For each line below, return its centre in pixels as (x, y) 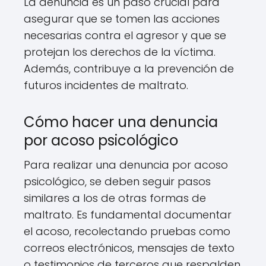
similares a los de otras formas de (115, 198)
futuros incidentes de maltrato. (106, 85)
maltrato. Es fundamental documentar (128, 215)
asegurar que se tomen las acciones (122, 19)
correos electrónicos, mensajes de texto (129, 248)
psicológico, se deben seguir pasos (117, 181)
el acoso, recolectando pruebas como (127, 231)
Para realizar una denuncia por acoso (126, 165)
